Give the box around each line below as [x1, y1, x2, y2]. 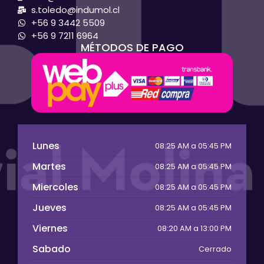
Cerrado [199, 244, 232, 255]
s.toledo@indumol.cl [31, 4, 120, 16]
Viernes [32, 221, 68, 235]
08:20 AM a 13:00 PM [157, 223, 232, 234]
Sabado [32, 242, 71, 256]
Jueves [32, 200, 67, 214]
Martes [32, 159, 66, 173]
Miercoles [32, 180, 78, 194]
